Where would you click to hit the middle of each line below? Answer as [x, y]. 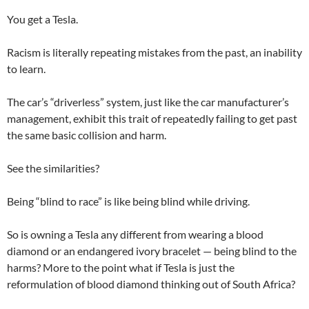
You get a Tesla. [42, 19]
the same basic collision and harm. [87, 134]
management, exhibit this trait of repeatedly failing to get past [152, 118]
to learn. [26, 68]
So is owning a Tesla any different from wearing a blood [135, 234]
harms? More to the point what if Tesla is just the [121, 267]
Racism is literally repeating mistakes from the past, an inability [154, 52]
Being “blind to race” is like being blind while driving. [128, 201]
